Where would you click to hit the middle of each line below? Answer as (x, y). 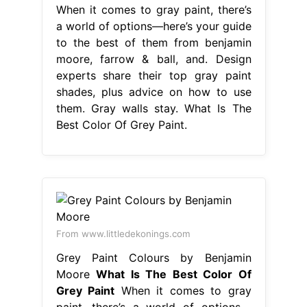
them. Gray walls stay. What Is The (153, 108)
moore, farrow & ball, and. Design (153, 59)
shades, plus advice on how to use (153, 91)
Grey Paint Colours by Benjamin (153, 257)
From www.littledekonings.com (123, 233)
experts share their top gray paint (153, 75)
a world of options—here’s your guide (153, 26)
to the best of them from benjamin (153, 42)
